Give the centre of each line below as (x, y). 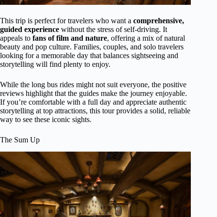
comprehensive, (159, 20)
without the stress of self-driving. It (113, 29)
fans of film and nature (70, 38)
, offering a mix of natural (146, 38)
